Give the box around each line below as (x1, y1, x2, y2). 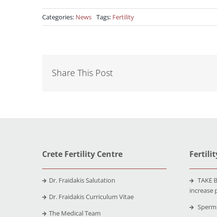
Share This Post (51, 67, 113, 79)
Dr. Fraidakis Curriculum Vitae (48, 192, 134, 201)
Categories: (42, 13, 76, 22)
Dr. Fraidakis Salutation (48, 175, 115, 185)
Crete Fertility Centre (42, 148, 123, 159)
